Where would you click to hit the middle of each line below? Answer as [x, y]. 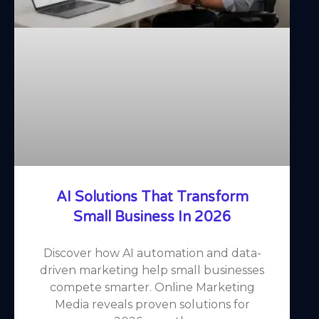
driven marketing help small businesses [152, 270]
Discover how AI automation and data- [152, 253]
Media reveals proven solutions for [152, 304]
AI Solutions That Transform [152, 197]
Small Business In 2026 [152, 217]
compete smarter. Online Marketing [152, 287]
